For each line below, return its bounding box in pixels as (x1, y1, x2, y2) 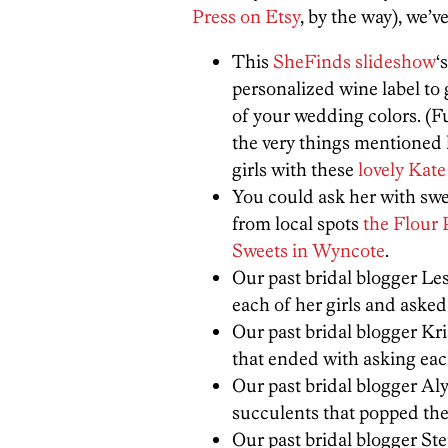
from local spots (232, 212, 363, 235)
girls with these (232, 158, 358, 181)
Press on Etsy (192, 5, 300, 28)
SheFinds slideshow (273, 50, 436, 73)
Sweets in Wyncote (232, 239, 385, 262)
